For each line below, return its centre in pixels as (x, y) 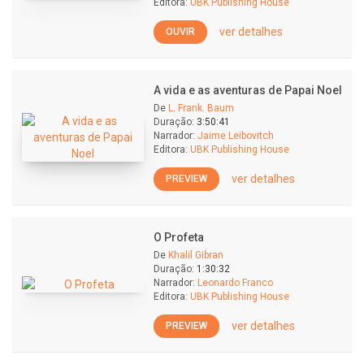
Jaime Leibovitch (236, 136)
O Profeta (179, 237)
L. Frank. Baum (201, 108)
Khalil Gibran (196, 255)
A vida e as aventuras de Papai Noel (248, 90)
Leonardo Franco (235, 283)
